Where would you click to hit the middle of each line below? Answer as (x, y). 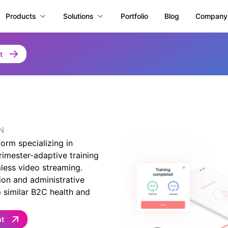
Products (21, 16)
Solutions (78, 16)
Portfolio (134, 16)
